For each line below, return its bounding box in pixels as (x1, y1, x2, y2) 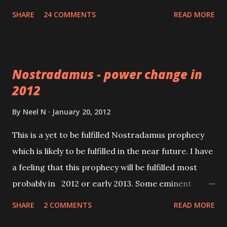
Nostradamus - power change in (12, 66, 202, 83)
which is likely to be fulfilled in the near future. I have (12, 146, 213, 157)
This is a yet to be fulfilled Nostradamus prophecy (12, 130, 204, 140)
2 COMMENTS (44, 200, 92, 210)
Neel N (23, 107, 46, 117)
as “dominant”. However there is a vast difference (12, 211, 204, 221)
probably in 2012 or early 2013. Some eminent (12, 178, 192, 189)
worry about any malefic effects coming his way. (12, 4, 199, 15)
